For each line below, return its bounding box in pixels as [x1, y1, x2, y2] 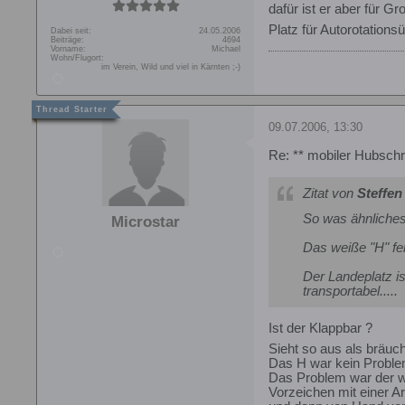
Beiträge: [51, 34, 84, 44]
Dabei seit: [51, 25, 91, 35]
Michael [212, 43, 240, 53]
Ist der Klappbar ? [268, 320, 372, 335]
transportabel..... [303, 283, 398, 298]
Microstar [111, 212, 180, 231]
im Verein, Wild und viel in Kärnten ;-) [101, 61, 240, 71]
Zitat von [303, 185, 357, 201]
